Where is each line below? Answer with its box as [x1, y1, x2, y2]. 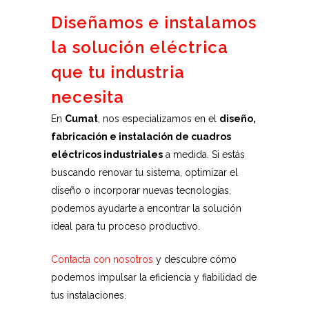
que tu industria [51, 62, 185, 82]
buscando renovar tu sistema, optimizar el [51, 167, 238, 178]
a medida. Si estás [163, 149, 245, 160]
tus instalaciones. [51, 290, 126, 301]
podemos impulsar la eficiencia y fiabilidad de [51, 272, 257, 283]
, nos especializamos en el [98, 113, 219, 124]
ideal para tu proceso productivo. [51, 221, 200, 232]
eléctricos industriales [51, 149, 163, 160]
